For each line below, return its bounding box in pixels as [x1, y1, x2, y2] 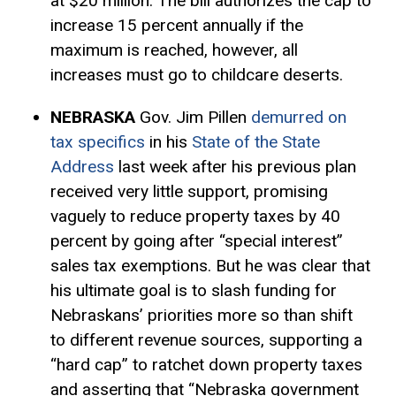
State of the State [191, 131, 320, 152]
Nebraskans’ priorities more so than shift [49, 304, 353, 325]
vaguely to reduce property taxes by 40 [49, 205, 340, 226]
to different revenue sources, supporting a [49, 329, 362, 350]
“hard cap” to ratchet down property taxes [49, 354, 362, 375]
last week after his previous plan [113, 156, 356, 177]
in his [144, 131, 192, 152]
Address [49, 156, 114, 177]
